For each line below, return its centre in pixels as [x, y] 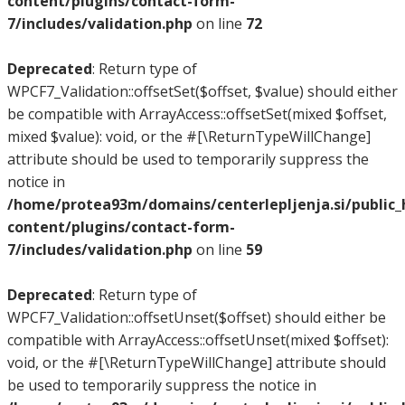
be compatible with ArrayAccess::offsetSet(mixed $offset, [197, 114]
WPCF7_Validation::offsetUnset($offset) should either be [197, 317]
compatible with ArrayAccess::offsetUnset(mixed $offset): [198, 340]
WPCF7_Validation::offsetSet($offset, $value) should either [202, 91]
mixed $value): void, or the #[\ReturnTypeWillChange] [189, 137]
